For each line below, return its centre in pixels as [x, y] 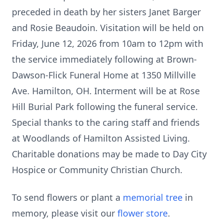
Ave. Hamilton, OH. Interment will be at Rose [106, 91]
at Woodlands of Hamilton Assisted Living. [101, 138]
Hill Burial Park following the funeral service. [105, 107]
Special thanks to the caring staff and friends [106, 122]
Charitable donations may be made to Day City [109, 154]
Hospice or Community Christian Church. [97, 170]
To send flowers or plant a [67, 197]
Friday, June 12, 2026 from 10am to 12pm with [108, 43]
